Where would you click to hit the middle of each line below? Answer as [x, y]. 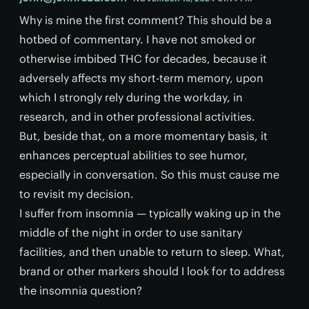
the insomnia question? [81, 290]
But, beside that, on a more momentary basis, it [143, 136]
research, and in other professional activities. [137, 116]
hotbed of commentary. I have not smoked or [138, 39]
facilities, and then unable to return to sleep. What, [152, 251]
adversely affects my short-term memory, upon [141, 78]
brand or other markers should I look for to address [152, 271]
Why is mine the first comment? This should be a [146, 20]
